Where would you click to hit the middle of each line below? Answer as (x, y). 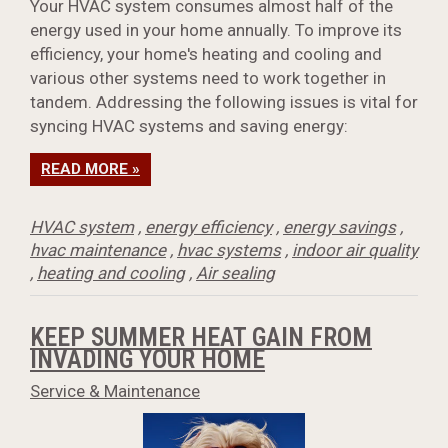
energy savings (339, 227)
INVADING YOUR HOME (147, 359)
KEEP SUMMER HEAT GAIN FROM (201, 337)
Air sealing (235, 273)
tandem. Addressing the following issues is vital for (224, 102)
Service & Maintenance (115, 391)
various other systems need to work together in (208, 78)
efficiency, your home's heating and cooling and (206, 54)
